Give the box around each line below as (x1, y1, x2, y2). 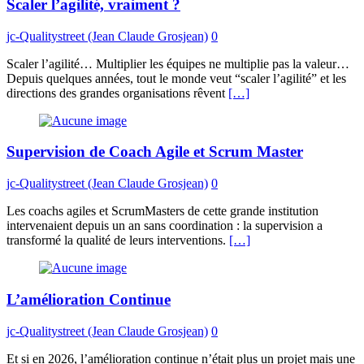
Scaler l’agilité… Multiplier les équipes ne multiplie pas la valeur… (6, 56, 349, 71)
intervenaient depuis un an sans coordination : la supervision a (6, 219, 323, 233)
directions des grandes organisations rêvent (6, 85, 228, 100)
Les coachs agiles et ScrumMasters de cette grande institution (6, 204, 318, 219)
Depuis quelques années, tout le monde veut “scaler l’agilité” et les (6, 71, 346, 85)
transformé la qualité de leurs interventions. (6, 233, 229, 248)
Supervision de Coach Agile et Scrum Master (6, 143, 303, 161)
